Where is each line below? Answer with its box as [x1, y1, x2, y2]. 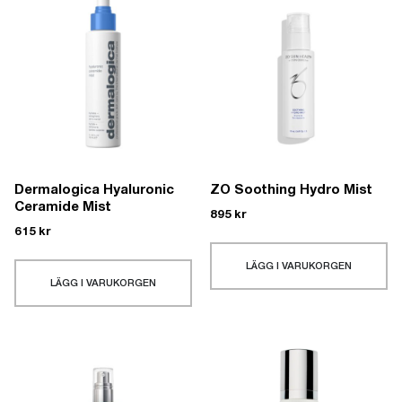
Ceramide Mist [14, 200, 111, 215]
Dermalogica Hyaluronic [14, 183, 174, 198]
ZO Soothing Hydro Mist [210, 183, 372, 198]
